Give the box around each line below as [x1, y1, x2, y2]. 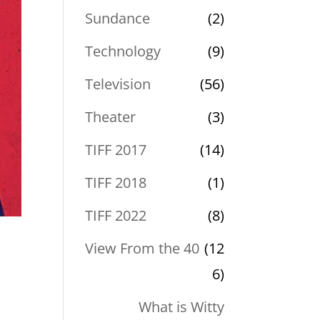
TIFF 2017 [85, 139, 147, 159]
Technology [85, 41, 161, 61]
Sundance [85, 8, 151, 28]
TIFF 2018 [85, 172, 147, 192]
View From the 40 [85, 238, 200, 258]
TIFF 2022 [85, 205, 147, 225]
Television [85, 74, 151, 94]
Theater [85, 106, 136, 126]
